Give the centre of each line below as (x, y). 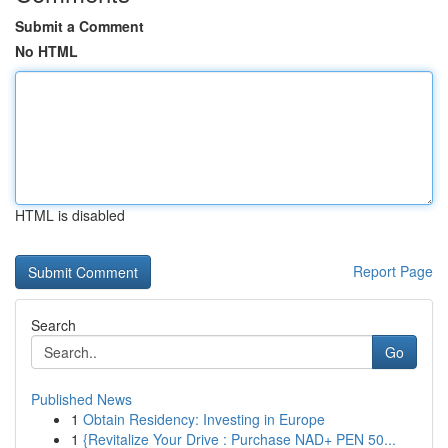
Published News (81, 399)
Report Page (393, 271)
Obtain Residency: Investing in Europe (204, 419)
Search (53, 325)
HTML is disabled (70, 215)
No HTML (46, 51)
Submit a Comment (79, 26)
